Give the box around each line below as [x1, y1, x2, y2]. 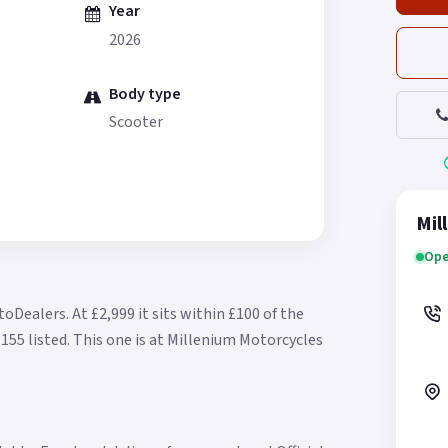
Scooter [109, 110, 164, 133]
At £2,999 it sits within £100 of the [72, 303, 304, 326]
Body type [109, 82, 182, 105]
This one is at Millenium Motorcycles [73, 329, 323, 352]
